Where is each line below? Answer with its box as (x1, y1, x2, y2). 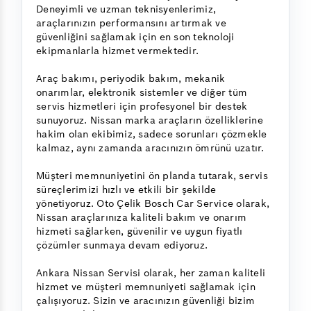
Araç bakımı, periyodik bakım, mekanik (36, 72, 226, 85)
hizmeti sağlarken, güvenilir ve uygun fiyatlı (36, 224, 243, 237)
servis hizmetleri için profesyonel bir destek (36, 99, 248, 112)
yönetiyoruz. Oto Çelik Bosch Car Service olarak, (36, 196, 269, 210)
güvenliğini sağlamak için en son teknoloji (36, 30, 235, 43)
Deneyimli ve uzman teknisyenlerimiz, (36, 2, 216, 15)
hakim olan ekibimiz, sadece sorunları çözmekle (36, 127, 267, 140)
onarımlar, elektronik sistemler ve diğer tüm (36, 85, 247, 99)
